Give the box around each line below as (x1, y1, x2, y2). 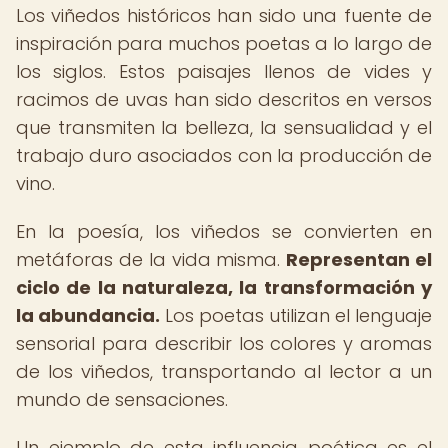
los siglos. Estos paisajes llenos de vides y (16, 59, 432, 84)
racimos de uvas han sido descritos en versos (16, 87, 432, 112)
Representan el (286, 247, 433, 272)
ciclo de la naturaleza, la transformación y (16, 275, 432, 300)
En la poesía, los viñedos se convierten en (16, 219, 432, 244)
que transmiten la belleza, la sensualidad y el (16, 115, 432, 140)
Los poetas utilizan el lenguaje (160, 303, 432, 328)
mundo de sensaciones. (16, 387, 228, 412)
